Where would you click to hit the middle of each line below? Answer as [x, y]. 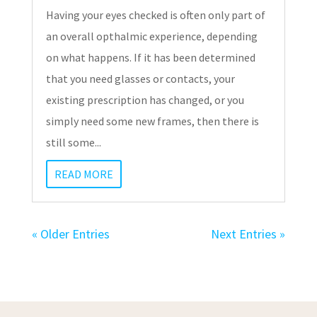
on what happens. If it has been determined [150, 57]
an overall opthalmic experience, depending [151, 36]
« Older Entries [70, 234]
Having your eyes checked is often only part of [155, 15]
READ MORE [83, 174]
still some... [73, 142]
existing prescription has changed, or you [145, 99]
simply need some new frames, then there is [152, 121]
